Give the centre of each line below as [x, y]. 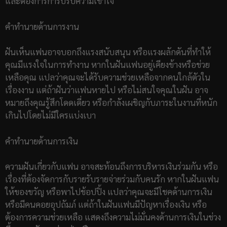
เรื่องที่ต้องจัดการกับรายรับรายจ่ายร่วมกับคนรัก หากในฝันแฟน [112, 179]
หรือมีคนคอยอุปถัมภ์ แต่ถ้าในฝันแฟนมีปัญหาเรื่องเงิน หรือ [106, 204]
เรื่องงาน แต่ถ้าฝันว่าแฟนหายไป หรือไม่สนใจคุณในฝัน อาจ [107, 90]
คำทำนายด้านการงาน [42, 26]
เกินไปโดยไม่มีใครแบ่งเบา [50, 115]
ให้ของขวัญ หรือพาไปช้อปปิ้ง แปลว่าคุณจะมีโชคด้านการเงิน [109, 192]
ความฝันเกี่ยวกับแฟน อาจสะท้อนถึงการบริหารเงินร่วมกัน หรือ [111, 166]
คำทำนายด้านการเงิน [42, 141]
